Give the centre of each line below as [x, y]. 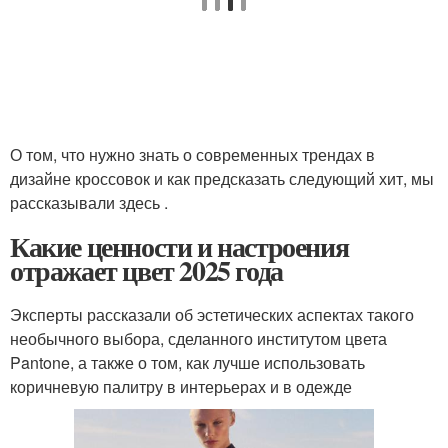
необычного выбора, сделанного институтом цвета [198, 339]
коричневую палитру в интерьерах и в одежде [181, 387]
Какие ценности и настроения [179, 247]
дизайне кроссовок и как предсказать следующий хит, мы [222, 179]
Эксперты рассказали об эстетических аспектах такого [212, 315]
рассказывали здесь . [89, 203]
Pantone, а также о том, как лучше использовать [187, 363]
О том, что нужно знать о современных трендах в [192, 155]
